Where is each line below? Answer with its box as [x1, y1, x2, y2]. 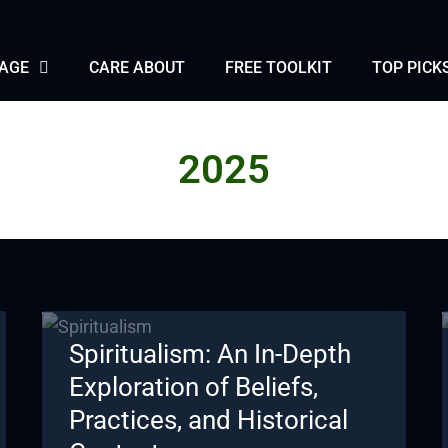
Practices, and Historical [68, 405, 348, 435]
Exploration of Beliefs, [68, 372, 318, 402]
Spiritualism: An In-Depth [68, 339, 351, 369]
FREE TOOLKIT [225, 58, 332, 77]
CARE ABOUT [89, 58, 185, 77]
